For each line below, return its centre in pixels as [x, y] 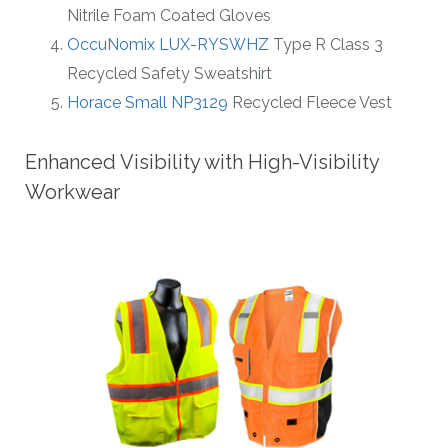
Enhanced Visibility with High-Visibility [202, 162]
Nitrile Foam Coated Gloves [169, 16]
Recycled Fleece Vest [310, 103]
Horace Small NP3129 [147, 103]
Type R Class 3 [326, 45]
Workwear [72, 192]
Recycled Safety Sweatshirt [169, 74]
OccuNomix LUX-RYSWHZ [168, 45]
